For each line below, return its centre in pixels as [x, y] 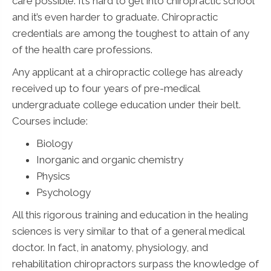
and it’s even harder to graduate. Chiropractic [115, 17]
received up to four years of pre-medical [106, 88]
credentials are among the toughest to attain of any [131, 33]
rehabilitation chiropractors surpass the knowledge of [135, 263]
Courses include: [50, 121]
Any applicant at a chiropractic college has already [127, 72]
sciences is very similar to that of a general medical [128, 231]
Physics [53, 176]
